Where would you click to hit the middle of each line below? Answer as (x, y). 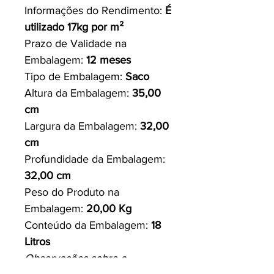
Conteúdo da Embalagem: (88, 225)
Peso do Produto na (72, 192)
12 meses (109, 60)
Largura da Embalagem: (82, 126)
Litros (37, 241)
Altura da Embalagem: (78, 93)
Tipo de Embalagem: (75, 76)
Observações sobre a (75, 258)
